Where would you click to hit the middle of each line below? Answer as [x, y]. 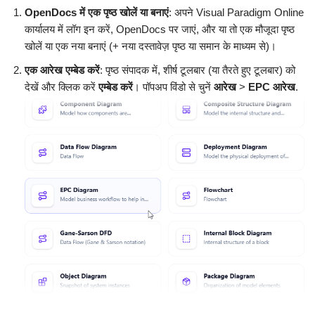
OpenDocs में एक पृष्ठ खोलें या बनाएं [97, 12]
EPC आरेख [272, 86]
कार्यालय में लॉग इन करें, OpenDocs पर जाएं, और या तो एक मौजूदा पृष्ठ [160, 29]
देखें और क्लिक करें [62, 86]
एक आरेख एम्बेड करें [62, 70]
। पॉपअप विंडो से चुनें [173, 86]
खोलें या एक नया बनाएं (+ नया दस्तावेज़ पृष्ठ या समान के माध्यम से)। [150, 46]
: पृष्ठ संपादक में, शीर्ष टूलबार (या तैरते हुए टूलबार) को [198, 70]
